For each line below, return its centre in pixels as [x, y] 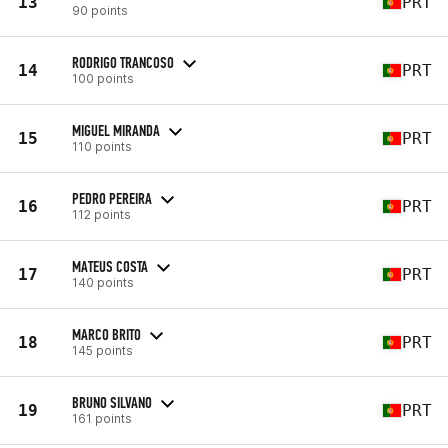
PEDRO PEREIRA [112, 198]
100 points [103, 78]
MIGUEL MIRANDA [116, 130]
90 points [100, 10]
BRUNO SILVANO [112, 402]
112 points [101, 214]
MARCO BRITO [106, 334]
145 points [102, 350]
